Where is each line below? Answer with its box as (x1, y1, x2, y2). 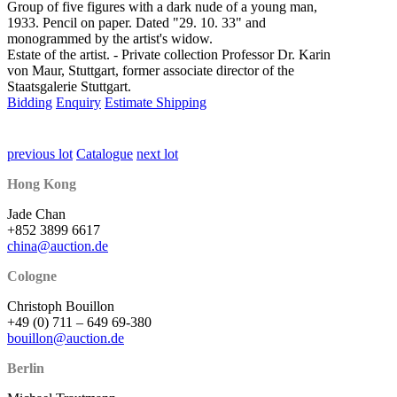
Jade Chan (7, 206, 66, 222)
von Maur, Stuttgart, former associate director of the (7, 62, 294, 78)
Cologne (7, 268, 57, 284)
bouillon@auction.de (7, 330, 124, 346)
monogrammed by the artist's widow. (7, 30, 213, 46)
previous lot (7, 145, 73, 161)
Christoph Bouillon (7, 298, 114, 314)
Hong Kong (7, 175, 76, 191)
